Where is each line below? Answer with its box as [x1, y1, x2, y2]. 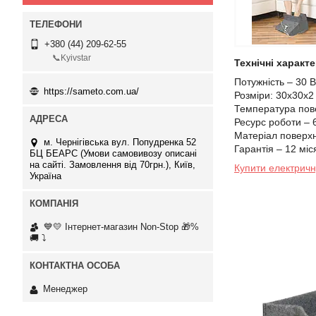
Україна [30, 170, 61, 181]
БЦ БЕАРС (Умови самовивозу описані [30, 147, 197, 159]
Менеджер [43, 284, 87, 295]
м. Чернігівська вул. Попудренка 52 [44, 136, 196, 147]
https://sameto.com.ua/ [44, 85, 139, 97]
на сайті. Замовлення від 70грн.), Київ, [30, 159, 195, 170]
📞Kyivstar [52, 53, 91, 63]
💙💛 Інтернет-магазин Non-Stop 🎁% [44, 221, 199, 232]
